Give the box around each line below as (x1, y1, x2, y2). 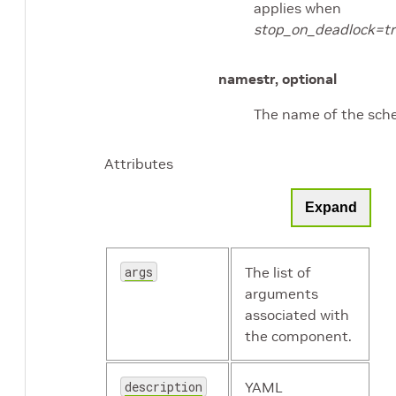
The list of (245, 263, 311, 282)
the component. (245, 327, 352, 346)
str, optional (256, 70, 337, 88)
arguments (245, 285, 318, 303)
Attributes (104, 155, 173, 173)
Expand (305, 200, 357, 216)
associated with (245, 306, 349, 324)
